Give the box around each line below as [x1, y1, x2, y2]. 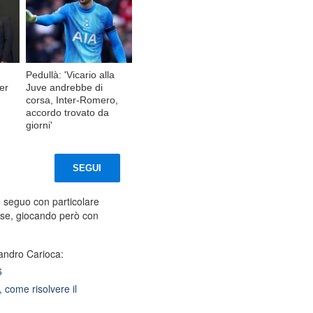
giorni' [26, 119, 53, 131]
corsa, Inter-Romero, [26, 94, 119, 105]
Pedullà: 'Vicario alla [26, 68, 115, 80]
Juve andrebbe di [26, 81, 103, 93]
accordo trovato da [26, 106, 110, 118]
